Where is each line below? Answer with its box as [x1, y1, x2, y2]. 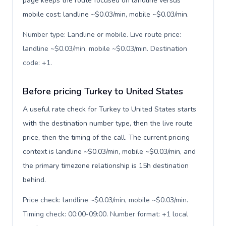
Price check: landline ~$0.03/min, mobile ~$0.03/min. [23, 195, 188, 205]
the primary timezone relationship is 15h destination [23, 161, 189, 171]
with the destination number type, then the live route [23, 119, 193, 128]
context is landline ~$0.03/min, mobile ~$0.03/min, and [23, 147, 196, 156]
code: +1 [23, 58, 50, 68]
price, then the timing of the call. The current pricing [23, 133, 190, 142]
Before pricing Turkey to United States [23, 85, 183, 97]
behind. [23, 175, 46, 185]
